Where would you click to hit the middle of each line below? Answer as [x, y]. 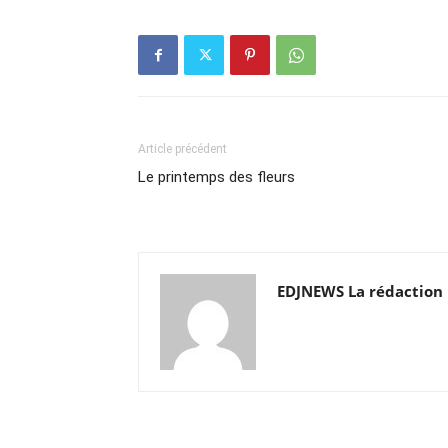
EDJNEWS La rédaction [360, 291]
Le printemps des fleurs [216, 177]
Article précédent [182, 149]
